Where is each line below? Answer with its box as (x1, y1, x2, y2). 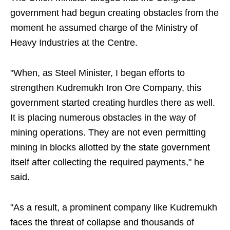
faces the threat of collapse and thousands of (10, 217, 194, 227)
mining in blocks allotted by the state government (10, 142, 210, 152)
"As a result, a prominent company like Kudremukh (10, 202, 217, 213)
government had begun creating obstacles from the (10, 8, 219, 18)
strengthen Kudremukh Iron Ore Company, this (10, 83, 201, 93)
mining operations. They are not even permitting (10, 127, 206, 138)
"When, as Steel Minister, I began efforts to (10, 68, 185, 78)
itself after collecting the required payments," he (10, 157, 204, 167)
